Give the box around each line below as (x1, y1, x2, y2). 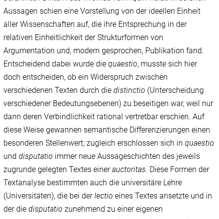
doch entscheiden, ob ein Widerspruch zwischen (3, 72, 168, 82)
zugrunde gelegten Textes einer (3, 165, 112, 175)
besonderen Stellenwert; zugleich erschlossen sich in (3, 138, 185, 148)
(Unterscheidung (145, 86, 204, 95)
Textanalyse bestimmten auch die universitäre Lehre (3, 178, 182, 188)
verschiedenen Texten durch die (3, 86, 114, 95)
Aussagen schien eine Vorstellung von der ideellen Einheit (3, 6, 201, 16)
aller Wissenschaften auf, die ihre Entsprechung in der (3, 20, 187, 29)
